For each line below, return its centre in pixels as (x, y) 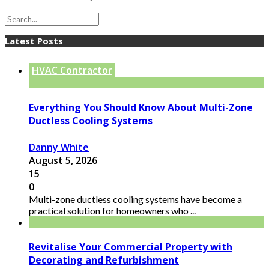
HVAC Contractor (72, 71)
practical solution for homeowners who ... (112, 210)
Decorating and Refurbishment (104, 260)
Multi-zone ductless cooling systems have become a (135, 199)
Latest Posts (34, 41)
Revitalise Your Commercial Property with (131, 247)
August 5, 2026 (63, 160)
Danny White (59, 147)
